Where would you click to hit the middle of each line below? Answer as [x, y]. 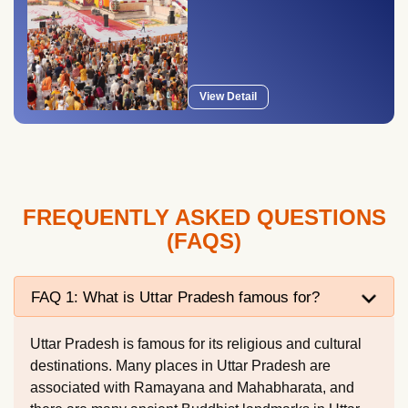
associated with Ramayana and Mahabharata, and [192, 388]
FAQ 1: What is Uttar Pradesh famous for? [175, 297]
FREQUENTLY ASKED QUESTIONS [204, 217]
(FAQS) [204, 241]
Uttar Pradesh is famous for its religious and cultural [196, 344]
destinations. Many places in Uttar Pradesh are [180, 366]
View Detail [229, 97]
